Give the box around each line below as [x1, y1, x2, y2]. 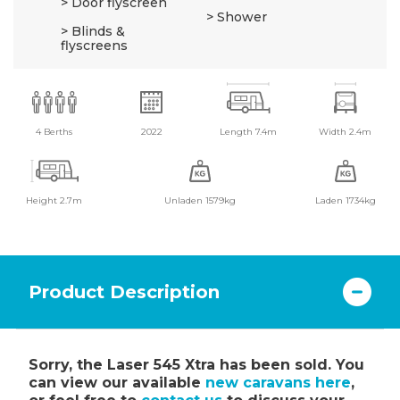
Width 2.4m [319, 126, 372, 138]
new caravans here [205, 374, 351, 392]
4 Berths [36, 126, 73, 138]
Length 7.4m [220, 126, 278, 138]
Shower [217, 9, 267, 26]
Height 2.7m [26, 195, 83, 207]
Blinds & [71, 23, 125, 40]
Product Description [29, 281, 220, 304]
